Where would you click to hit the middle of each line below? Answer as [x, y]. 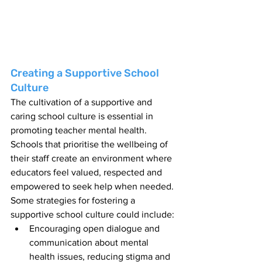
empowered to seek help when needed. [93, 187]
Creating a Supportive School [86, 73]
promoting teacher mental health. [80, 130]
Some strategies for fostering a [74, 201]
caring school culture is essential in [83, 116]
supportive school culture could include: [92, 215]
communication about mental [90, 243]
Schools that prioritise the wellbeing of [90, 144]
